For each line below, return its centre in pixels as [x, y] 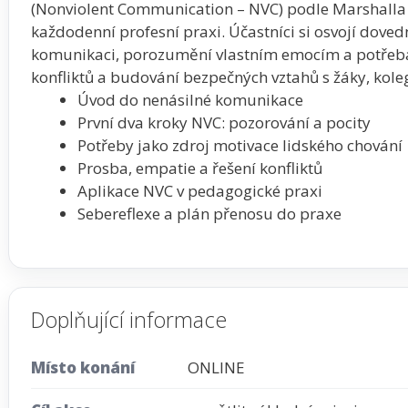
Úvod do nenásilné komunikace [190, 99]
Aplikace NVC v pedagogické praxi [200, 190]
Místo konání [83, 367]
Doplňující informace [129, 319]
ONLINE [216, 367]
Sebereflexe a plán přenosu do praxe [209, 213]
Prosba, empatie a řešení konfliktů [200, 168]
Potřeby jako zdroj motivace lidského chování [240, 145]
